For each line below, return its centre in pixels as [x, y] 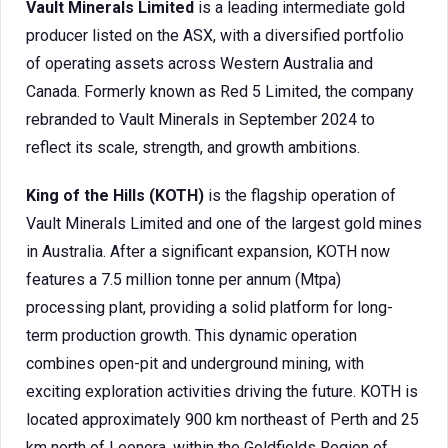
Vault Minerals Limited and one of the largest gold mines [224, 223]
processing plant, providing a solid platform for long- [209, 307]
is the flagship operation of [300, 195]
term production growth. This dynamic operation [191, 335]
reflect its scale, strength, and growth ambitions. [193, 147]
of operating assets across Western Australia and [199, 63]
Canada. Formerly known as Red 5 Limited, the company [220, 91]
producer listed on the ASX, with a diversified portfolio [215, 35]
